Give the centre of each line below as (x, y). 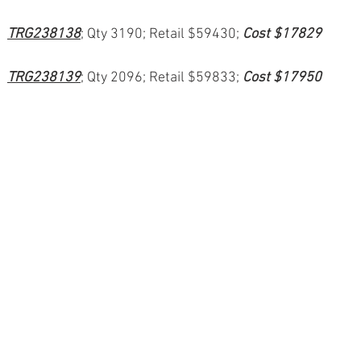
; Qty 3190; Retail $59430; (162, 35)
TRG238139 (44, 78)
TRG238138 (44, 35)
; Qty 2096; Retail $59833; (162, 78)
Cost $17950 (282, 78)
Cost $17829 (282, 35)
